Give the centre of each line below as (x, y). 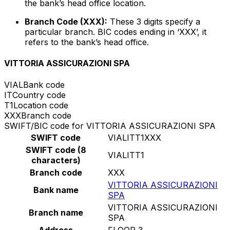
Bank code (44, 84)
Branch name (56, 212)
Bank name (56, 190)
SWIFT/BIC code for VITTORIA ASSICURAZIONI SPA (110, 126)
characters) (56, 160)
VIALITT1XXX (135, 137)
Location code (41, 105)
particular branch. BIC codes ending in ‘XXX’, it (116, 32)
